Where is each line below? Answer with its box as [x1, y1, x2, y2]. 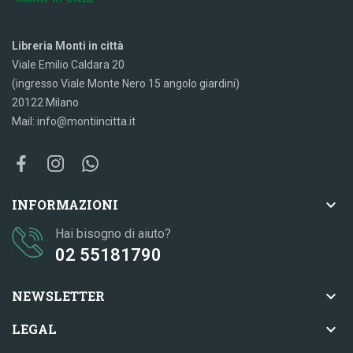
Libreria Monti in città [12, 39, 124, 52]
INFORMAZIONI [12, 195, 118, 213]
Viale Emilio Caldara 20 [12, 58, 124, 71]
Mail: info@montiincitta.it [12, 114, 136, 128]
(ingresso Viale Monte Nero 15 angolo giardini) [12, 76, 240, 90]
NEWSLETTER [12, 287, 105, 304]
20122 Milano [12, 95, 79, 109]
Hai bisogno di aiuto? [55, 225, 171, 241]
